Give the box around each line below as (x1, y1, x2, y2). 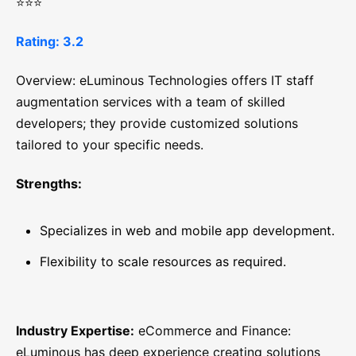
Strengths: (16, 176, 82, 192)
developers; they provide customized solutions (16, 115, 298, 132)
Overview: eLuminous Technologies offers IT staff (16, 72, 314, 89)
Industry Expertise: (16, 323, 134, 339)
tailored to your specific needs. (16, 137, 203, 153)
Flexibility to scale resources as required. (40, 253, 286, 270)
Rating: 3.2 (16, 33, 83, 50)
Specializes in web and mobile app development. (40, 222, 335, 239)
